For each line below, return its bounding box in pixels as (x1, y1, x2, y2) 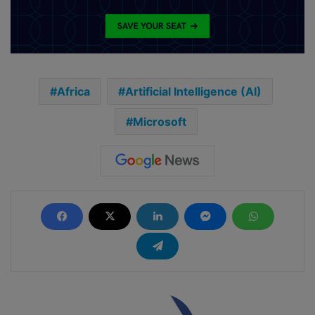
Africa (57, 84, 90, 98)
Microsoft (132, 114, 186, 129)
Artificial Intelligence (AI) (125, 84, 262, 98)
